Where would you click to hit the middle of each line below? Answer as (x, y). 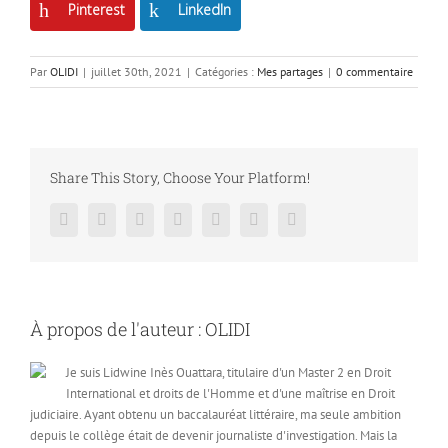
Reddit (203, 219)
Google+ (248, 219)
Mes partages (290, 72)
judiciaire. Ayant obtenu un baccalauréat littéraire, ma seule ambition (215, 415)
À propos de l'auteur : (117, 329)
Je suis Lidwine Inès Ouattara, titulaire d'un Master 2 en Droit (228, 373)
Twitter (128, 219)
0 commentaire (374, 72)
